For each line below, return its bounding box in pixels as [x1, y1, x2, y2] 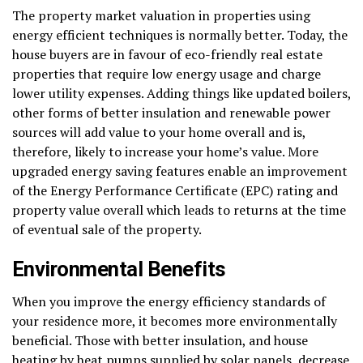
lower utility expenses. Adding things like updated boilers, [12, 83, 351, 102]
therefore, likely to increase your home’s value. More [12, 142, 318, 160]
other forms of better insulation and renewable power [12, 103, 331, 122]
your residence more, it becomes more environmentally [12, 311, 337, 330]
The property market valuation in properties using [12, 6, 310, 24]
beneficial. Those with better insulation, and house [12, 331, 308, 349]
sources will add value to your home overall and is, [12, 122, 305, 141]
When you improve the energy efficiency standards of [12, 292, 326, 310]
